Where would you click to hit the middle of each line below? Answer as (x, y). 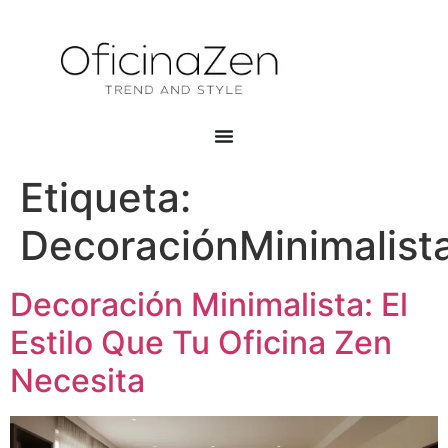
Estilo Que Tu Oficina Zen (201, 343)
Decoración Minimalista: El (209, 305)
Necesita (77, 381)
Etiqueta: (105, 198)
